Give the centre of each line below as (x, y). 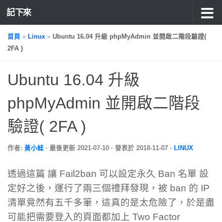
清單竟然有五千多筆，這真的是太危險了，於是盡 (111, 202)
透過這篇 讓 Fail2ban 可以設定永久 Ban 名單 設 (108, 173)
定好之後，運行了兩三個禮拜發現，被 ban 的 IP (109, 188)
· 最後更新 (61, 148)
